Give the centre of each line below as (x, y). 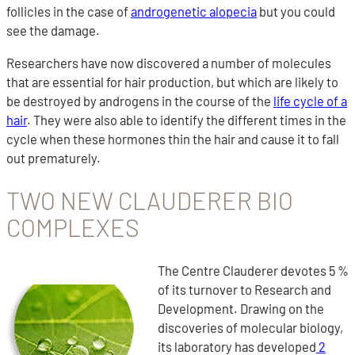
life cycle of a (310, 100)
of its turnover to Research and (244, 289)
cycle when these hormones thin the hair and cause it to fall (173, 138)
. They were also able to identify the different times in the (187, 119)
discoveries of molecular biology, (250, 327)
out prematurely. (53, 157)
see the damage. (53, 31)
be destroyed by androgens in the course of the (140, 100)
